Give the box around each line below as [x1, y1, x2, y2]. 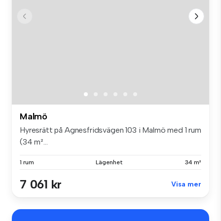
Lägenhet [96, 158, 123, 166]
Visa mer [171, 180, 201, 188]
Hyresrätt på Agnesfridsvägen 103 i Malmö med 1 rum [20, 125, 201, 135]
